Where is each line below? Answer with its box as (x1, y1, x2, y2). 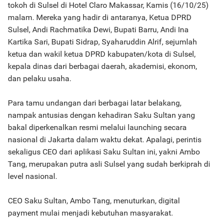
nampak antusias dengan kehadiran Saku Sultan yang (8, 110, 195, 120)
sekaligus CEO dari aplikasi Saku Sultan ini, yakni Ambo (8, 147, 200, 156)
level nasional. (8, 172, 57, 181)
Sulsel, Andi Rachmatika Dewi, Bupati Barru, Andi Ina (8, 25, 189, 34)
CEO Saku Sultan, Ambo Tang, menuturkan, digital (8, 196, 180, 205)
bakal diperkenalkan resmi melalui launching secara (8, 123, 187, 132)
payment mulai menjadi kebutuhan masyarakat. (8, 208, 173, 218)
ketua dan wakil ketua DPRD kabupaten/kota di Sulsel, (8, 49, 196, 59)
